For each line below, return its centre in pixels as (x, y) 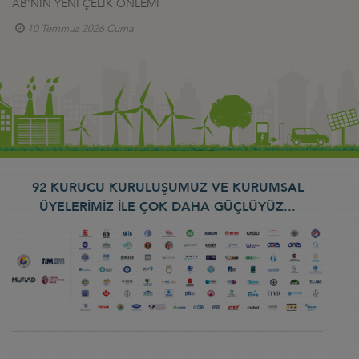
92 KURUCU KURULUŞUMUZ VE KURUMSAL (167, 187)
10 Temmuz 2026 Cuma (81, 28)
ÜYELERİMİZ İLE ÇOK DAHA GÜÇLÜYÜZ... (167, 206)
